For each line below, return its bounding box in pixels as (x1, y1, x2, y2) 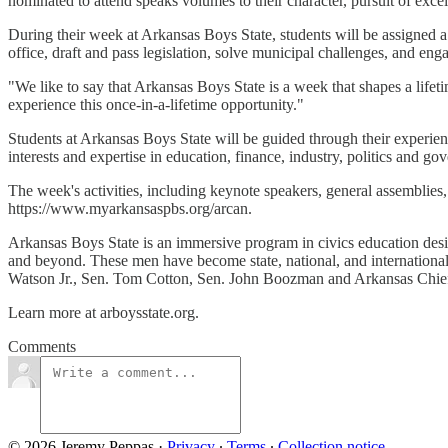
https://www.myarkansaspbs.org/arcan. (8, 199, 252, 217)
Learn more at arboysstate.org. (8, 303, 199, 321)
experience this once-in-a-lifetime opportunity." (8, 95, 304, 113)
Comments (8, 338, 76, 355)
